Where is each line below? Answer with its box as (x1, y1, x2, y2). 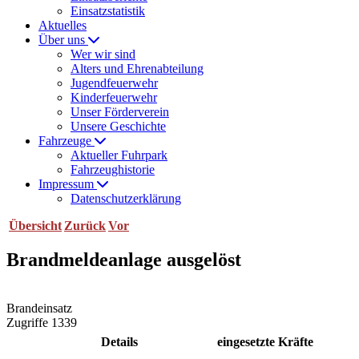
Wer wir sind (71, 47, 135, 61)
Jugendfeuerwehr (71, 76, 158, 90)
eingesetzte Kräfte (217, 334, 313, 349)
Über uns (38, 33, 88, 46)
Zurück (64, 219, 106, 232)
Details (101, 334, 138, 349)
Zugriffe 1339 (6, 315, 77, 329)
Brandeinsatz (6, 301, 72, 315)
